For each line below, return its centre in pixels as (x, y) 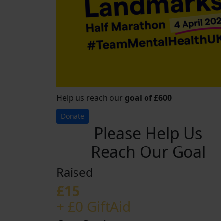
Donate (73, 116)
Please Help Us (148, 133)
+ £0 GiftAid (93, 206)
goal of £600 (148, 98)
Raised (75, 172)
